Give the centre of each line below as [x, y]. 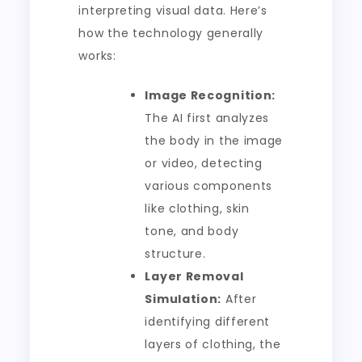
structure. [175, 254]
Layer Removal [194, 276]
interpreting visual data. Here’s [173, 11]
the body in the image [214, 141]
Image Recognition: [210, 95]
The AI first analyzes [207, 118]
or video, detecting [204, 163]
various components [209, 186]
